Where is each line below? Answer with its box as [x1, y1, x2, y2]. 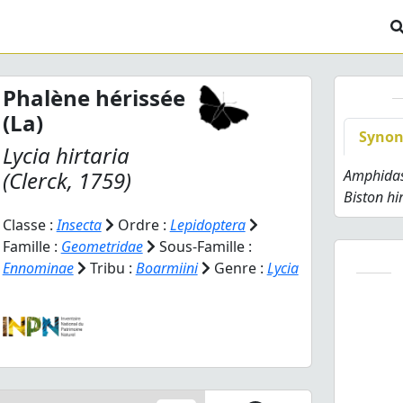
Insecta [56, 215, 102, 235]
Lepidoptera [169, 215, 246, 235]
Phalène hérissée [2, 83, 185, 112]
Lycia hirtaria [2, 140, 130, 170]
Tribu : [85, 258, 136, 278]
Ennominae [2, 258, 74, 278]
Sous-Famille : [155, 237, 252, 256]
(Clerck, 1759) [2, 166, 131, 195]
